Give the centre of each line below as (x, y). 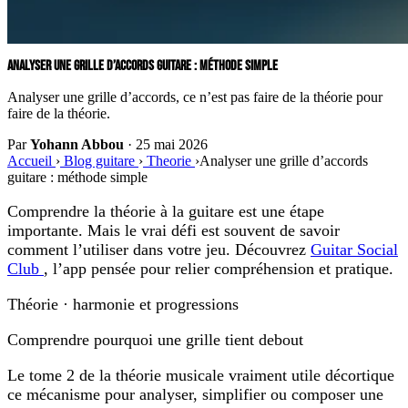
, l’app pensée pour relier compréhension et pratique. (219, 268)
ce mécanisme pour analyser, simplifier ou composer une (195, 394)
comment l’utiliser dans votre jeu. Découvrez (159, 249)
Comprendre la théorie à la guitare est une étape (166, 211)
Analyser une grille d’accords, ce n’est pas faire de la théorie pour (195, 97)
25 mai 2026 (172, 144)
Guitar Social (354, 249)
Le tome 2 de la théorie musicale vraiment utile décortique (201, 375)
